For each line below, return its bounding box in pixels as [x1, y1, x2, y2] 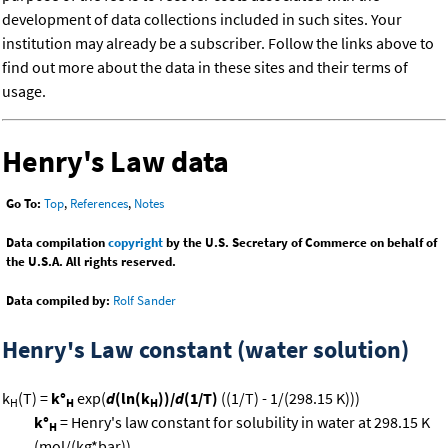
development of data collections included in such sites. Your [2, 9, 402, 30]
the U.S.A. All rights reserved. [6, 253, 176, 271]
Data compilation [6, 234, 108, 252]
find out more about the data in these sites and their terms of [2, 57, 408, 78]
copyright [108, 234, 163, 252]
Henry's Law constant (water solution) [2, 334, 409, 366]
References [70, 195, 128, 213]
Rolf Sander [113, 292, 176, 310]
